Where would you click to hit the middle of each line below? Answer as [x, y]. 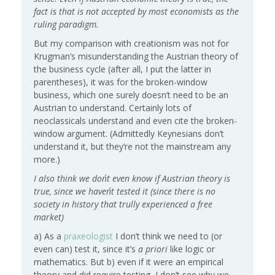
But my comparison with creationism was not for [131, 44]
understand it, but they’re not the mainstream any [132, 147]
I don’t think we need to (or [168, 236]
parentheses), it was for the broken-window [121, 82]
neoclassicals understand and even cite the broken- [135, 121]
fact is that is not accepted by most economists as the [136, 12]
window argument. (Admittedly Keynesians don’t [129, 134]
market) [49, 217]
